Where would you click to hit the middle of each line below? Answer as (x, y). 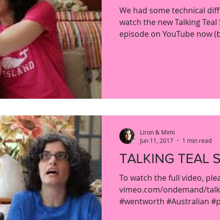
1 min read (197, 140)
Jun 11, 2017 (157, 140)
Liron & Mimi (157, 132)
